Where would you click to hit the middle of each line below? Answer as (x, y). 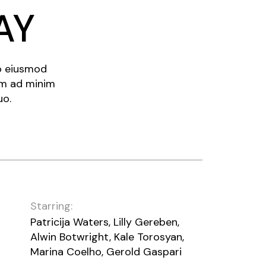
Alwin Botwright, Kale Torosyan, (107, 237)
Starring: (51, 206)
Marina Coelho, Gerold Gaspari (106, 252)
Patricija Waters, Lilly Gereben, (105, 222)
